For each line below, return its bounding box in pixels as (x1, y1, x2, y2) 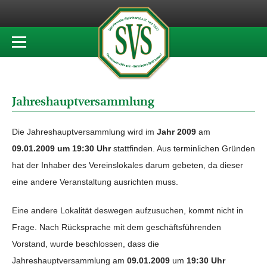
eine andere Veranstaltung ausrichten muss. (12, 177, 178, 187)
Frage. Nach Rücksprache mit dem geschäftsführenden (12, 222, 221, 232)
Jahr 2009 (157, 127, 196, 136)
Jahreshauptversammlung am (12, 256, 127, 265)
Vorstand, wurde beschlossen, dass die (12, 239, 159, 249)
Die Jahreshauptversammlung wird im (12, 127, 157, 136)
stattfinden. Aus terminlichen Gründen (111, 144, 255, 153)
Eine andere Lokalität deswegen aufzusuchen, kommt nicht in (12, 206, 243, 215)
